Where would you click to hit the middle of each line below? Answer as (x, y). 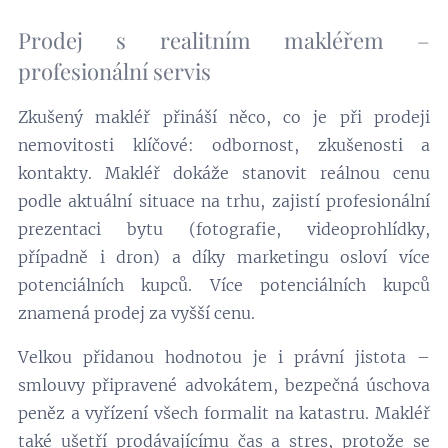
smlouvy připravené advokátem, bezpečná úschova (224, 385)
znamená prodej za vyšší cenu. (138, 313)
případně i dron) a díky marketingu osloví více (224, 257)
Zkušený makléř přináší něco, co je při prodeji (224, 117)
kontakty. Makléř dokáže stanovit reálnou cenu (224, 173)
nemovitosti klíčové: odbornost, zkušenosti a (224, 145)
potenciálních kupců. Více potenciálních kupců (224, 285)
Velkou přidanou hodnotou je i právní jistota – (224, 357)
